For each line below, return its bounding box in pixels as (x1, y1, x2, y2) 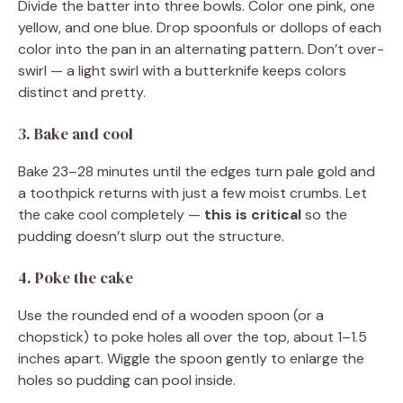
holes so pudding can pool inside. (18, 371, 236, 390)
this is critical (204, 205, 301, 224)
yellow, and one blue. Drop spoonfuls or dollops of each (18, 18, 381, 37)
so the (301, 205, 347, 224)
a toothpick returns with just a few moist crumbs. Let (18, 184, 367, 202)
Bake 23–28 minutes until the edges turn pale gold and (18, 162, 375, 181)
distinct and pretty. (18, 83, 146, 102)
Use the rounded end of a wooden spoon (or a (18, 306, 324, 325)
